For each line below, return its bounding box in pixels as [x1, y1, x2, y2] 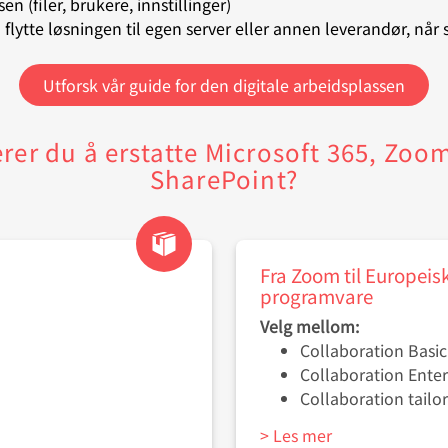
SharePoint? [149, 161, 299, 197]
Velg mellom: [260, 314, 363, 339]
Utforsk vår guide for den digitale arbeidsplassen [43, 73, 405, 98]
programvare [260, 282, 373, 310]
